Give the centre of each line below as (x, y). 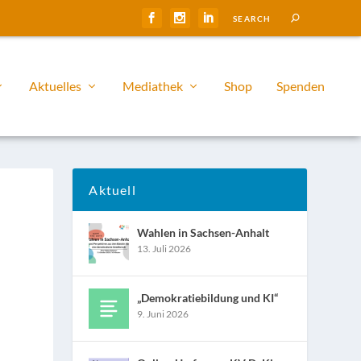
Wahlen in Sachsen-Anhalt (203, 232)
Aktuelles (55, 85)
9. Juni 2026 (163, 313)
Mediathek (153, 85)
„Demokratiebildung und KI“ (208, 297)
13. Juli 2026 (164, 248)
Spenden (301, 85)
